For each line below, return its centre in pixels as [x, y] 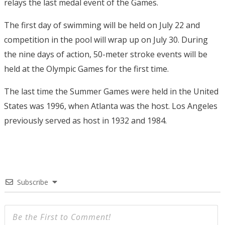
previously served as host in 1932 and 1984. [85, 121]
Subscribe [33, 182]
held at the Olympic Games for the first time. [86, 69]
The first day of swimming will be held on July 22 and [102, 25]
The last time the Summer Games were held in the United [111, 91]
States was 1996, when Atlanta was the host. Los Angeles [111, 106]
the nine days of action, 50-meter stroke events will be [106, 54]
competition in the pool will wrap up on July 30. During [106, 40]
